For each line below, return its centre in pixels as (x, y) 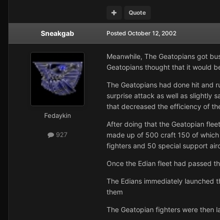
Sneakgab (57, 33)
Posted (117, 33)
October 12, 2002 (152, 33)
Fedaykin (57, 116)
